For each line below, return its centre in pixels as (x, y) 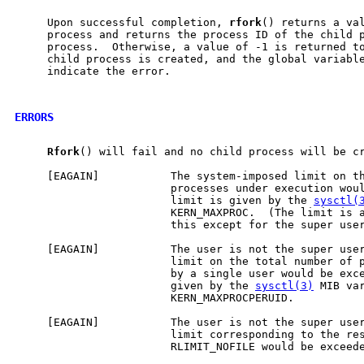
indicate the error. (93, 71)
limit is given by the (164, 200)
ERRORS (34, 117)
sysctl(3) (284, 285)
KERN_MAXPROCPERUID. (154, 297)
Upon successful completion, (122, 22)
